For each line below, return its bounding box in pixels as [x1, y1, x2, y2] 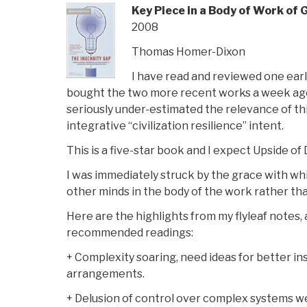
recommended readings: [66, 226, 193, 240]
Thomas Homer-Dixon [132, 45, 245, 59]
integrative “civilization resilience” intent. [66, 119, 284, 133]
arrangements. [66, 267, 145, 281]
